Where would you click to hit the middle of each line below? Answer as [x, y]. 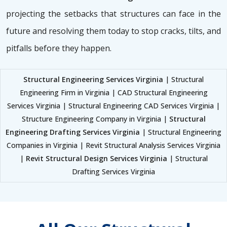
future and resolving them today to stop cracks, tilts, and [113, 31]
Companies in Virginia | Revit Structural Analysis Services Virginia [113, 145]
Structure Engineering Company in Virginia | [95, 119]
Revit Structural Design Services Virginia [96, 159]
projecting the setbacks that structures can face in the [113, 14]
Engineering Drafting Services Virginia [73, 132]
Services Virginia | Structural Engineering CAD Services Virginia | [113, 106]
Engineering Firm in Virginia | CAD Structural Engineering [113, 93]
